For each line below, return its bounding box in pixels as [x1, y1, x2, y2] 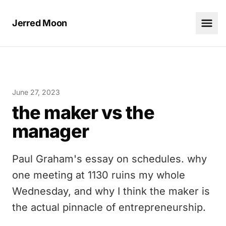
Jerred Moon [12, 18, 68, 28]
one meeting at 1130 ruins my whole [12, 169, 185, 181]
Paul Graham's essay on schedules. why [12, 153, 207, 165]
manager [12, 120, 89, 142]
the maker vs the [12, 101, 154, 124]
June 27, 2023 [12, 88, 60, 96]
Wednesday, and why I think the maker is [12, 185, 210, 197]
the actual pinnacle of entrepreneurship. [12, 201, 206, 213]
